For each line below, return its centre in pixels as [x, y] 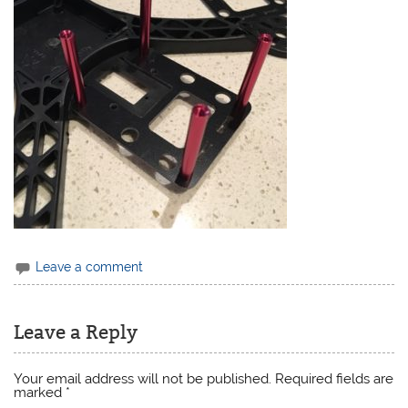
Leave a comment [90, 266]
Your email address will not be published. [143, 379]
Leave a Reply [76, 332]
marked [40, 393]
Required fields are [335, 379]
